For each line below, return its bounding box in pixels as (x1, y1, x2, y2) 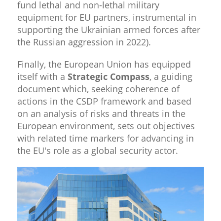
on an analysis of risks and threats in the (17, 107, 185, 119)
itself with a (17, 70, 68, 82)
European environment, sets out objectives (17, 119, 195, 132)
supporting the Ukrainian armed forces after (17, 23, 200, 36)
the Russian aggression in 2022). (17, 36, 151, 48)
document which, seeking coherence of (17, 82, 180, 95)
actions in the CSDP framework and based (17, 95, 191, 107)
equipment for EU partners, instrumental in (17, 11, 196, 23)
